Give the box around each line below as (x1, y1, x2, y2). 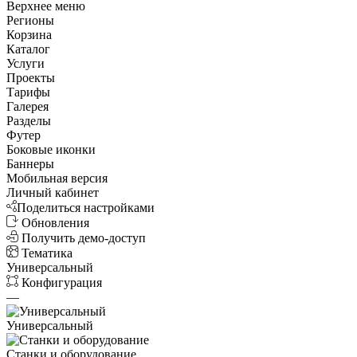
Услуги (6, 56, 45, 70)
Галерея (6, 99, 49, 113)
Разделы (6, 113, 51, 127)
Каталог (6, 41, 50, 56)
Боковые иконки (6, 142, 96, 156)
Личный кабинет (6, 185, 99, 199)
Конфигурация (22, 275, 102, 289)
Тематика (22, 245, 73, 260)
